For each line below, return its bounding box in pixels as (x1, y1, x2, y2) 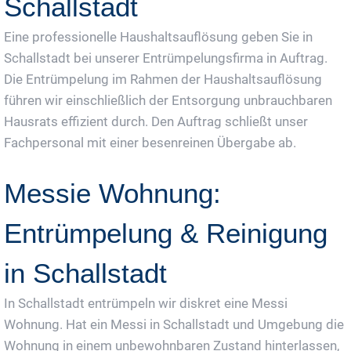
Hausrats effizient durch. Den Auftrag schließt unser (4, 113, 308, 129)
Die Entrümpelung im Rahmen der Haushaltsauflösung (4, 71, 322, 87)
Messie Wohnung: (4, 177, 221, 208)
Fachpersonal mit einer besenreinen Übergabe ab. (4, 134, 296, 150)
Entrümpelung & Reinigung (4, 217, 327, 248)
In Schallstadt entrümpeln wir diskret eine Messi (4, 295, 288, 311)
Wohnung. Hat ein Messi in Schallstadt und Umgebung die (4, 316, 344, 332)
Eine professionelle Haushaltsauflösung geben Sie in (4, 28, 313, 45)
